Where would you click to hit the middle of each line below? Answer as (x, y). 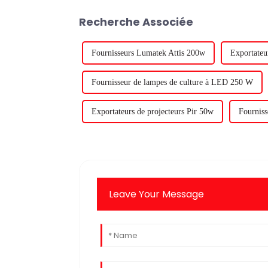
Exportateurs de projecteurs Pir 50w (153, 111)
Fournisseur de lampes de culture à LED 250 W (172, 82)
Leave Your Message (157, 194)
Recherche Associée (136, 22)
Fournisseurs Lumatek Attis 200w (148, 53)
